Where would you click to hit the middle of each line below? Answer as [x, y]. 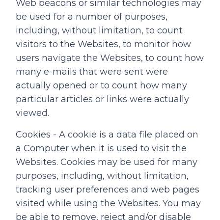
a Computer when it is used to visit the [101, 148]
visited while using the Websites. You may [108, 203]
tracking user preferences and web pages [108, 190]
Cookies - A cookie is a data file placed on [107, 135]
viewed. [32, 113]
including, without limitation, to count [99, 30]
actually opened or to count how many [101, 85]
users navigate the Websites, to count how [110, 58]
